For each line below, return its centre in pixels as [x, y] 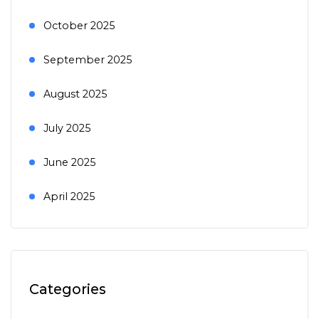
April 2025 [69, 197]
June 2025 [69, 162]
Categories [68, 289]
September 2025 [88, 60]
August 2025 [75, 94]
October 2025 [79, 26]
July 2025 [67, 128]
